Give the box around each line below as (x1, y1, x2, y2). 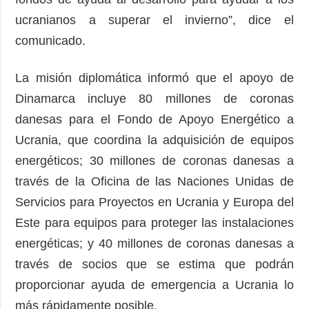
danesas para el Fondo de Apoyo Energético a (15, 112, 294, 126)
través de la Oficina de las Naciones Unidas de (15, 174, 294, 188)
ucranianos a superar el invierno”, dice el (15, 12, 294, 27)
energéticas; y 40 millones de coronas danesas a (15, 236, 294, 250)
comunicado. (15, 33, 86, 48)
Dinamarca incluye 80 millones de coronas (15, 91, 294, 106)
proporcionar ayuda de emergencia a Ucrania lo (15, 277, 294, 292)
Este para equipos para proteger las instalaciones (15, 215, 294, 230)
